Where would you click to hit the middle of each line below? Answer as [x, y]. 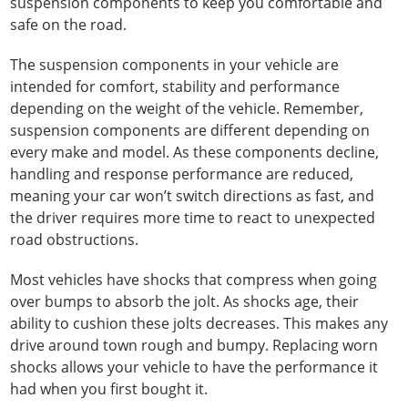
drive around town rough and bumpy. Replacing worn [194, 345]
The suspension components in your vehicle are [175, 65]
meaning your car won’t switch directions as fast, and [193, 196]
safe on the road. [69, 25]
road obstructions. [75, 240]
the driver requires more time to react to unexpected [193, 218]
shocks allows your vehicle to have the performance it [194, 367]
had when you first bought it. [109, 389]
